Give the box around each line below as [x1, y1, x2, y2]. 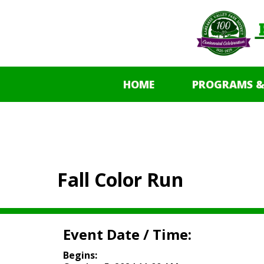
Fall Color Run [57, 166, 183, 192]
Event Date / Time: [63, 224, 192, 244]
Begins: [63, 248, 97, 262]
